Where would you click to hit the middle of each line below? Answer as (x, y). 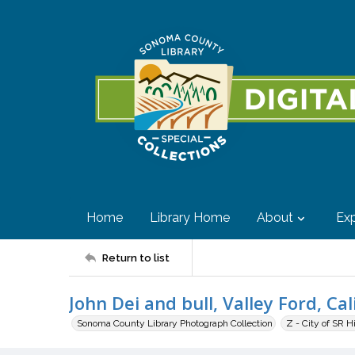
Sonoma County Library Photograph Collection (175, 323)
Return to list (136, 258)
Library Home (190, 218)
